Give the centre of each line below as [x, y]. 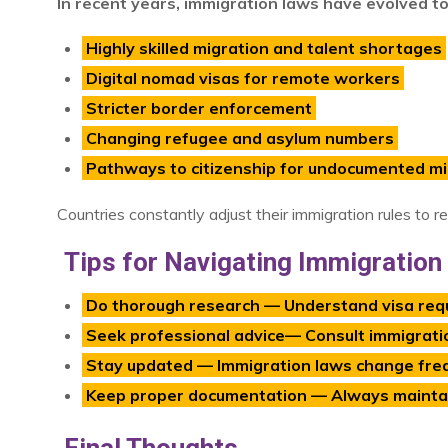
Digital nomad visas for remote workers [243, 78]
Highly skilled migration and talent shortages [264, 48]
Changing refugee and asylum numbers [240, 138]
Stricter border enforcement [199, 108]
